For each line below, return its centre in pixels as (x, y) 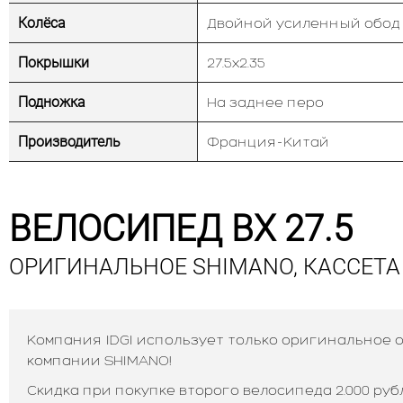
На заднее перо (265, 102)
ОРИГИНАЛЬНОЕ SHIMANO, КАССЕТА (205, 266)
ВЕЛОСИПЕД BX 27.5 (181, 228)
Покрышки (54, 62)
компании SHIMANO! (99, 360)
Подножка (52, 102)
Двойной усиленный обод (304, 22)
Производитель (69, 141)
